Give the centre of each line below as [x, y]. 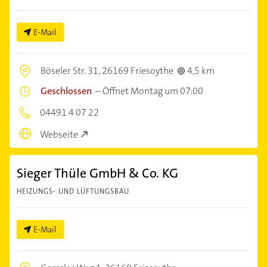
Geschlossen [66, 91]
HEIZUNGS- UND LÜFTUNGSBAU [73, 191]
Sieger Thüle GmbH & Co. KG [97, 173]
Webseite [59, 134]
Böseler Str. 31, [71, 71]
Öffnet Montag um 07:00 [153, 91]
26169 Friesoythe [138, 71]
